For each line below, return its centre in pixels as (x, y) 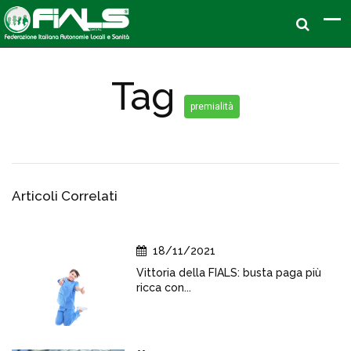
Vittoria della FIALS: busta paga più (229, 273)
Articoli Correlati (65, 196)
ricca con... (164, 288)
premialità (212, 107)
